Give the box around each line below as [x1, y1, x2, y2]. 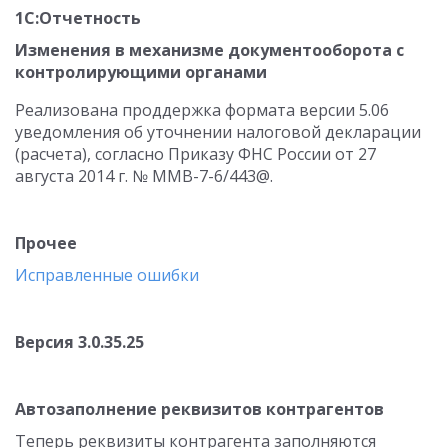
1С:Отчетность [15, 7, 141, 29]
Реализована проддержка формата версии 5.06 [15, 99, 389, 121]
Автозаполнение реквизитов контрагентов [15, 398, 384, 420]
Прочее [15, 232, 81, 254]
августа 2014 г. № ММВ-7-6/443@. [15, 165, 273, 187]
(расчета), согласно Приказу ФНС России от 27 [15, 143, 376, 165]
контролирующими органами [15, 61, 267, 83]
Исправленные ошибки [15, 264, 199, 286]
